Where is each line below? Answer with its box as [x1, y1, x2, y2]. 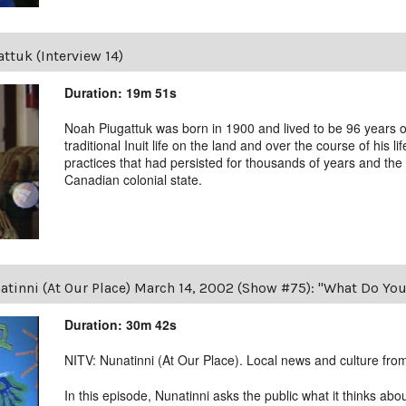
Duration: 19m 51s [64, 83, 178, 102]
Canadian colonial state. [64, 170, 203, 189]
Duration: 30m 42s [64, 315, 178, 334]
